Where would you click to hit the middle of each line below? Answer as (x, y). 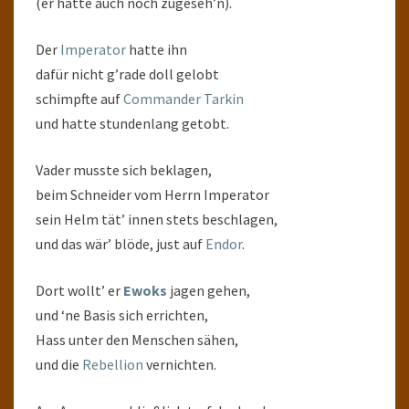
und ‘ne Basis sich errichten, (122, 315)
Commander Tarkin (184, 99)
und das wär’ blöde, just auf (121, 244)
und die (59, 364)
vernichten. (180, 364)
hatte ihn (157, 49)
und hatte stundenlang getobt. (132, 123)
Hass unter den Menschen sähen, (137, 340)
